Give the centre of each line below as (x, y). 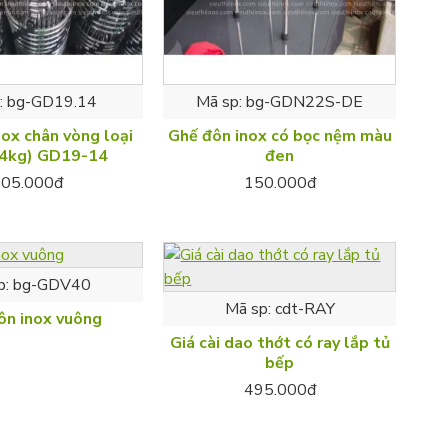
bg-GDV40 (52, 284)
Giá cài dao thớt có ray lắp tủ (279, 342)
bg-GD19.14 (52, 101)
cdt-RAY (304, 308)
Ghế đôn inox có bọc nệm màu (279, 135)
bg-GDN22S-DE (305, 101)
